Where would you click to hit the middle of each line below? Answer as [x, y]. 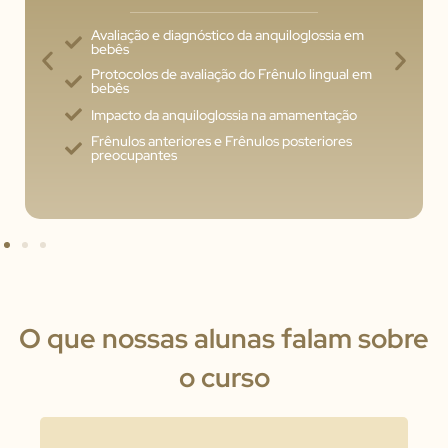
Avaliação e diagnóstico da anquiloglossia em [228, 35]
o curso [224, 377]
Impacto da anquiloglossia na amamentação [224, 114]
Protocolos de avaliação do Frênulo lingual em [232, 74]
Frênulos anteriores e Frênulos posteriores [222, 141]
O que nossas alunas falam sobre [224, 338]
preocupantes [134, 155]
